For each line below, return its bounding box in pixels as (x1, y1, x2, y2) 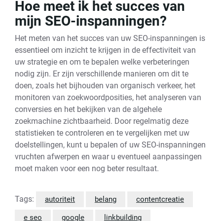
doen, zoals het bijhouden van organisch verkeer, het (15, 81, 195, 90)
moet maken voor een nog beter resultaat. (15, 164, 159, 173)
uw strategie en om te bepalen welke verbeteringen (15, 57, 189, 67)
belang (95, 195, 116, 204)
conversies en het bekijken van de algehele (15, 105, 162, 114)
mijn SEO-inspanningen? (15, 13, 167, 29)
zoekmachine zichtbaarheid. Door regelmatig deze (15, 116, 188, 126)
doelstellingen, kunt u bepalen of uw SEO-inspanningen (15, 140, 206, 149)
